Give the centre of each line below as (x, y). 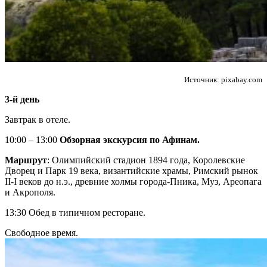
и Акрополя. (30, 192)
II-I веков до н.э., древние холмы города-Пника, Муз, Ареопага (133, 181)
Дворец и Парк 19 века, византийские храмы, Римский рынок (131, 170)
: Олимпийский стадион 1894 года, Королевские (146, 160)
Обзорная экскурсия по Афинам (128, 139)
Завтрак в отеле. (38, 119)
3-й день (22, 99)
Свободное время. (41, 232)
